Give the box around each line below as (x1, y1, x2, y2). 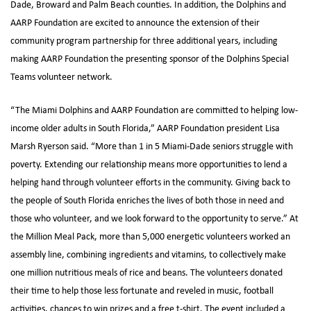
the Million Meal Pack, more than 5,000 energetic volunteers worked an (10, 230, 290, 243)
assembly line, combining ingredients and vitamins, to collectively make (10, 248, 286, 261)
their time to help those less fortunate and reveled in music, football (10, 284, 274, 297)
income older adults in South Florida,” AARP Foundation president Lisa (10, 121, 280, 135)
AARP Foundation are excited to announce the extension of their (10, 16, 260, 29)
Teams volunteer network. (10, 70, 112, 83)
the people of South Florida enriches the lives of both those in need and (10, 194, 284, 207)
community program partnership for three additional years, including (10, 34, 278, 47)
